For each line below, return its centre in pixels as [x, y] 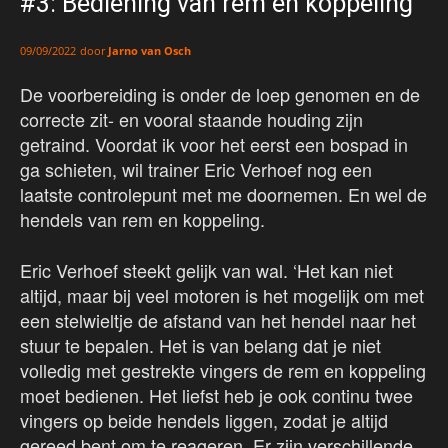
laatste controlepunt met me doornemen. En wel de [223, 194]
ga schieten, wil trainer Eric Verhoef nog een [196, 169]
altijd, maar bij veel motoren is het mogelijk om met [222, 295]
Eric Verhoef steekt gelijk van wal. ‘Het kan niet [206, 270]
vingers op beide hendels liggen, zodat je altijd [204, 420]
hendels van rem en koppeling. [142, 219]
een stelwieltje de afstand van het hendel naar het [218, 320]
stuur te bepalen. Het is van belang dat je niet [200, 345]
